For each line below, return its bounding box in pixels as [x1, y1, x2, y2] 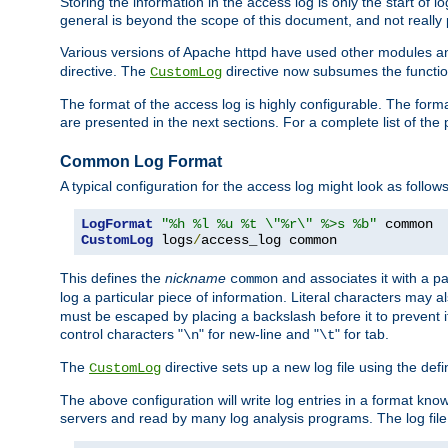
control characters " [60, 326, 183, 343]
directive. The [60, 63, 150, 80]
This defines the [60, 270, 165, 287]
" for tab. [335, 326, 389, 343]
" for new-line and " [199, 326, 319, 343]
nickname [165, 270, 226, 287]
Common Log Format [60, 153, 222, 171]
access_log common [201, 232, 337, 249]
